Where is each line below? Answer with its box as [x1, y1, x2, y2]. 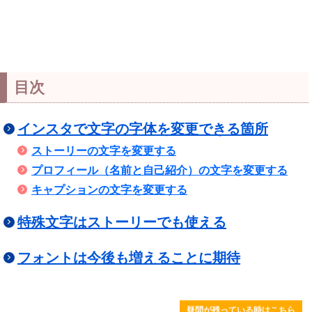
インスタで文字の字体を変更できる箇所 [17, 121, 268, 136]
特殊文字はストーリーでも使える [17, 214, 226, 230]
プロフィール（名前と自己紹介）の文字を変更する [31, 164, 288, 176]
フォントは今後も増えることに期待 [17, 250, 240, 265]
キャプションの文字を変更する [31, 184, 187, 196]
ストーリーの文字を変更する [31, 145, 176, 157]
